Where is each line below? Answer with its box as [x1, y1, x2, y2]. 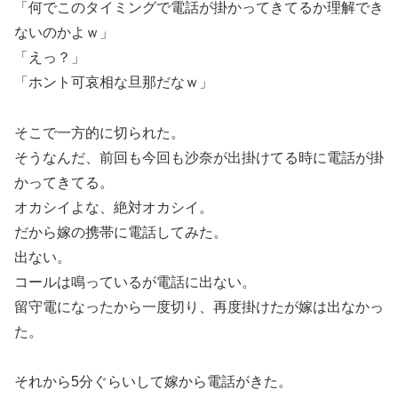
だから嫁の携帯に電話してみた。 [14, 224, 227, 240]
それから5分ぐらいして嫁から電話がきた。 [14, 374, 292, 390]
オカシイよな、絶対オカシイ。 [14, 199, 213, 215]
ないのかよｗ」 [14, 24, 114, 40]
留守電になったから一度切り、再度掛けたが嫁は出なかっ [14, 298, 384, 314]
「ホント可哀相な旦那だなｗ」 [14, 74, 213, 90]
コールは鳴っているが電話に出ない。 [14, 274, 256, 290]
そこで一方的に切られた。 [14, 124, 185, 140]
